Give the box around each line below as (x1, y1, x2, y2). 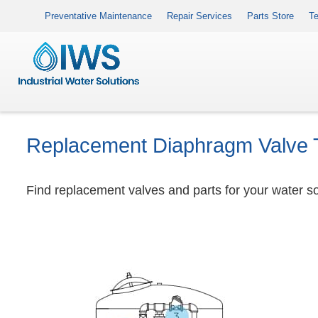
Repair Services (167, 11, 232, 21)
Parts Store (247, 11, 294, 21)
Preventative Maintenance (45, 11, 152, 21)
